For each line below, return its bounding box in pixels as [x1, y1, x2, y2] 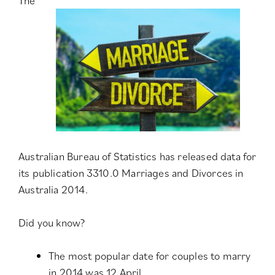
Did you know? [18, 215, 85, 230]
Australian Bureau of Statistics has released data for [18, 149, 257, 164]
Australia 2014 [18, 182, 85, 197]
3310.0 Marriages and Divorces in [86, 166, 244, 180]
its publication [18, 166, 87, 180]
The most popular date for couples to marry [48, 249, 251, 263]
